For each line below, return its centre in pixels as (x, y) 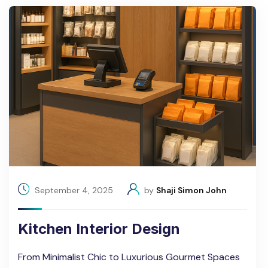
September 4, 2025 (74, 190)
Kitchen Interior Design (99, 229)
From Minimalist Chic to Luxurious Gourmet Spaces (129, 257)
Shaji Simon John (191, 190)
